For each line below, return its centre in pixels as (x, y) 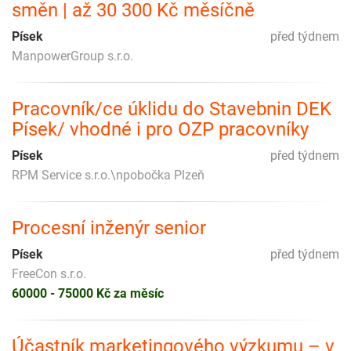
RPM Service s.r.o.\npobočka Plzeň (108, 175)
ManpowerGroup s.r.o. (72, 56)
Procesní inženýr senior (109, 228)
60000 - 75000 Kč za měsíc (88, 293)
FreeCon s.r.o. (49, 273)
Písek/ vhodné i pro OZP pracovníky (160, 129)
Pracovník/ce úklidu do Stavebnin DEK (172, 109)
